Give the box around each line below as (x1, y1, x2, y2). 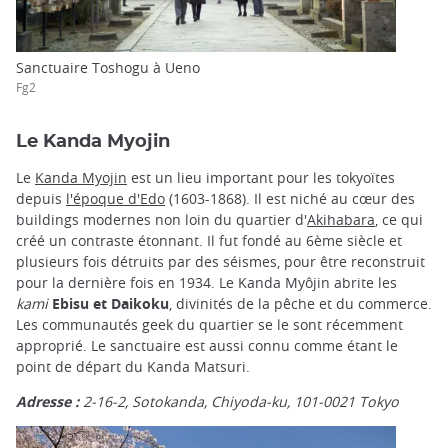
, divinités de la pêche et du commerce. (169, 294, 432, 314)
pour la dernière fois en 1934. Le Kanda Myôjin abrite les (16, 273, 397, 293)
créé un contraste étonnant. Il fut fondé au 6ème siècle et (16, 231, 402, 251)
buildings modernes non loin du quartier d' (16, 210, 307, 230)
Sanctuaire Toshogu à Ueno (16, 58, 200, 78)
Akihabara (307, 210, 375, 230)
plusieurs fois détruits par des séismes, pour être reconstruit (16, 252, 425, 272)
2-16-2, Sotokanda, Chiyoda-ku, (83, 392, 294, 412)
